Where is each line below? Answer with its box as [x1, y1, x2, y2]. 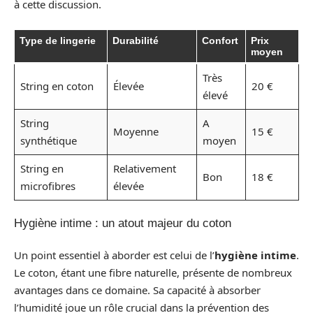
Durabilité [112, 34, 159, 46]
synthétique [20, 133, 77, 147]
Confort [202, 34, 238, 46]
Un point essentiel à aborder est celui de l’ [14, 247, 214, 262]
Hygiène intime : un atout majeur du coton [14, 217, 231, 230]
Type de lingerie [20, 34, 96, 46]
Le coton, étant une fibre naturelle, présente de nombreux [14, 265, 292, 279]
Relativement [112, 161, 176, 175]
